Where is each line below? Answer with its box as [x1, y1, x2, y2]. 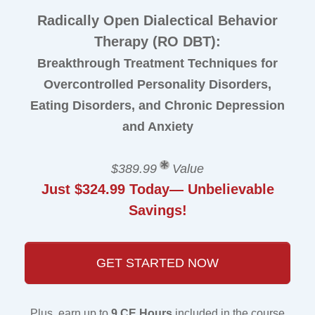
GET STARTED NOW [96, 256, 219, 270]
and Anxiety [122, 120, 193, 134]
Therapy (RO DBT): [94, 34, 221, 49]
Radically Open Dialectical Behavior [37, 13, 278, 28]
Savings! [128, 202, 187, 218]
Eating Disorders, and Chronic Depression [30, 98, 285, 112]
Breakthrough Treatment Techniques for [37, 56, 278, 70]
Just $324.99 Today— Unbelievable [41, 181, 274, 197]
